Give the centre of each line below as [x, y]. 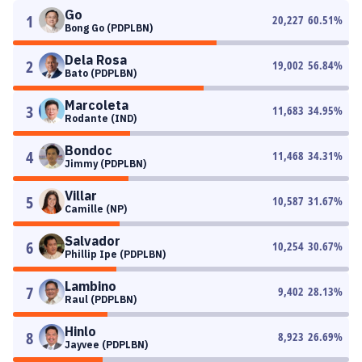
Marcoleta [97, 105]
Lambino [90, 286]
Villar [81, 196]
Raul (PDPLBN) [101, 299]
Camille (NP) [96, 209]
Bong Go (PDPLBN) [109, 28]
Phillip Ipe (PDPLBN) [115, 254]
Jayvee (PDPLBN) [106, 345]
